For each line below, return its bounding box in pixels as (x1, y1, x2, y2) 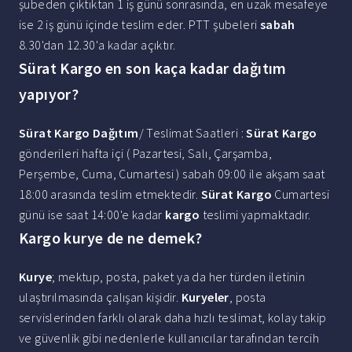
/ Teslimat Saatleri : (138, 125, 247, 141)
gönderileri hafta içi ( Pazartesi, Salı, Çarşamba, (19, 145, 272, 162)
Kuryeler (181, 289, 229, 306)
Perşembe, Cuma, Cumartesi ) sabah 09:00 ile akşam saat (19, 166, 325, 182)
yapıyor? (19, 84, 79, 104)
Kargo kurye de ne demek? (19, 228, 203, 248)
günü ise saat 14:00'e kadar (19, 207, 166, 223)
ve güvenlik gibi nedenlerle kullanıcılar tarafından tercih (19, 330, 320, 346)
